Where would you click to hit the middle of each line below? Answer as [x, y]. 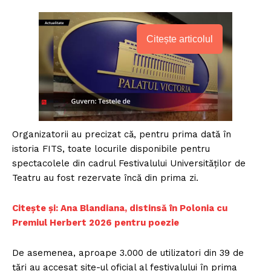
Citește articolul [180, 39]
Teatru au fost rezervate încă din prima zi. [105, 178]
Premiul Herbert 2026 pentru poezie [96, 223]
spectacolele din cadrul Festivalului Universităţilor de [129, 164]
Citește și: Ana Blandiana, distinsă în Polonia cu [120, 208]
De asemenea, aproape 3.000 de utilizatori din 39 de [128, 253]
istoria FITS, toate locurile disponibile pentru [111, 149]
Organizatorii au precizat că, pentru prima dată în [122, 135]
